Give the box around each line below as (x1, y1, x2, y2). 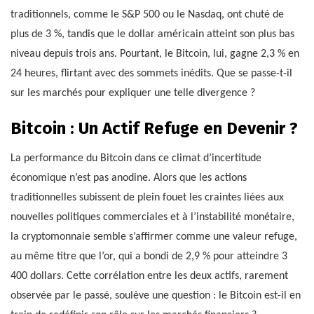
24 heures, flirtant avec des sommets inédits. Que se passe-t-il (11, 67, 292, 79)
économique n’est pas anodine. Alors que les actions (11, 172, 247, 184)
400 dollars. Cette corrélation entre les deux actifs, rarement (11, 270, 288, 282)
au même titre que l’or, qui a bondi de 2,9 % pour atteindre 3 (11, 250, 287, 262)
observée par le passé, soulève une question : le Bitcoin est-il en (11, 289, 301, 301)
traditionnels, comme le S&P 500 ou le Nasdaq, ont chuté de (11, 8, 284, 20)
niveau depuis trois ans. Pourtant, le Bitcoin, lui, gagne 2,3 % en (11, 48, 299, 60)
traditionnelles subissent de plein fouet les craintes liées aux (11, 191, 284, 203)
